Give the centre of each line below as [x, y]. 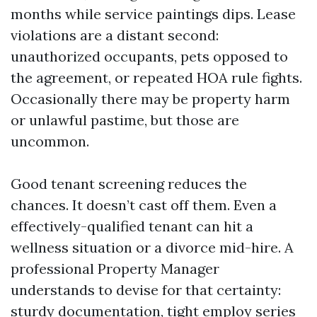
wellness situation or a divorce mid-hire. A [152, 247]
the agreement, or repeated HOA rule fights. [156, 77]
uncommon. [50, 141]
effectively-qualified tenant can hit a [132, 226]
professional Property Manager [115, 269]
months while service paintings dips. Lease [153, 14]
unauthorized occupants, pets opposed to [149, 56]
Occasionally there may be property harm [150, 99]
